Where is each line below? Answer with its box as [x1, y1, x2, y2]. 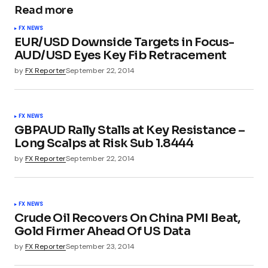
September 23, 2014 [66, 242, 135, 251]
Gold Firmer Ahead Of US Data [14, 224, 191, 239]
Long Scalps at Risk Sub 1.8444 [14, 135, 193, 151]
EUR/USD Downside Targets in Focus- [14, 34, 234, 50]
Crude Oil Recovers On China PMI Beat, [14, 211, 240, 226]
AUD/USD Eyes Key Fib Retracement [14, 47, 227, 63]
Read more [14, 3, 74, 17]
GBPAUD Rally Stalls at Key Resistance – [14, 122, 245, 138]
